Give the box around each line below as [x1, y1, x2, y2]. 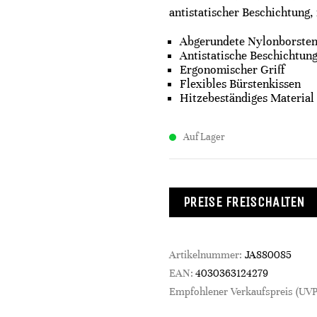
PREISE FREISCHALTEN [183, 194, 305, 210]
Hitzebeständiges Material [180, 91, 314, 105]
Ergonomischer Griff [180, 62, 284, 77]
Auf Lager [183, 131, 225, 143]
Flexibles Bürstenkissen [180, 76, 301, 91]
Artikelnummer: [169, 248, 245, 261]
